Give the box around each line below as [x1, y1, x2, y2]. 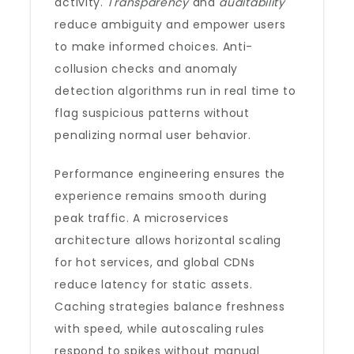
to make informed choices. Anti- [55, 39, 254, 55]
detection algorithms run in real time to [55, 83, 296, 99]
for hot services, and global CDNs [55, 254, 255, 270]
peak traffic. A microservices [55, 210, 229, 226]
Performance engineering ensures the [55, 166, 285, 182]
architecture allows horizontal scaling [55, 232, 282, 248]
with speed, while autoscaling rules [55, 321, 265, 337]
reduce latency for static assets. [55, 277, 253, 292]
